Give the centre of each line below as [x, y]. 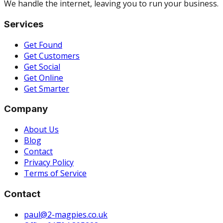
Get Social [42, 66]
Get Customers [52, 56]
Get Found [43, 45]
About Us [41, 130]
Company [26, 109]
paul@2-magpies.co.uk [66, 214]
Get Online [44, 77]
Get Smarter [47, 88]
